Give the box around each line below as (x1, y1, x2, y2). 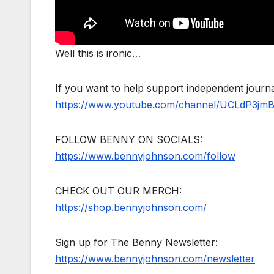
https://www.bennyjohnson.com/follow (55, 149, 235, 162)
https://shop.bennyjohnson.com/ (55, 201, 207, 213)
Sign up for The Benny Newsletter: (55, 235, 218, 248)
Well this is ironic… (55, 46, 141, 59)
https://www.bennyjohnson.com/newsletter (55, 252, 255, 265)
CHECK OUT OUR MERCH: (55, 184, 182, 197)
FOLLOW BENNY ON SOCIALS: (55, 133, 202, 146)
